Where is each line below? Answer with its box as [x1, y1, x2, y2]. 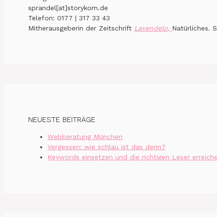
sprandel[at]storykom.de [28, 4, 108, 12]
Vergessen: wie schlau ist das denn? [47, 142, 166, 151]
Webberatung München [47, 132, 123, 140]
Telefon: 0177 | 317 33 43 [28, 14, 110, 22]
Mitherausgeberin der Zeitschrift [28, 24, 134, 32]
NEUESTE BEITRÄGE [28, 115, 95, 124]
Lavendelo [134, 24, 168, 32]
